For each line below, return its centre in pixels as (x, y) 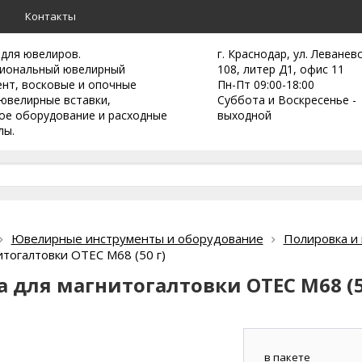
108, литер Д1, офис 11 (281, 69)
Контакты (51, 16)
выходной (244, 115)
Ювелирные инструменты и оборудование (137, 238)
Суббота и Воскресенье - (287, 100)
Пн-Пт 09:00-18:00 (266, 84)
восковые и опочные (79, 84)
